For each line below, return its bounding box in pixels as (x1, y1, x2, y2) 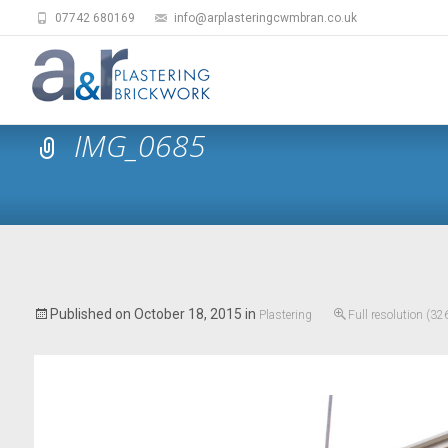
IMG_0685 (74, 125, 206, 166)
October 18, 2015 (133, 306, 242, 322)
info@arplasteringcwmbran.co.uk (171, 11, 357, 25)
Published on (49, 306, 134, 322)
